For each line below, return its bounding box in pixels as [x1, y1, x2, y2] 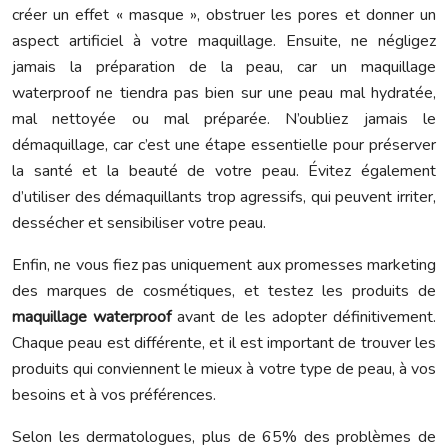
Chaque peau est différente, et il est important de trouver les [12, 332, 436, 354]
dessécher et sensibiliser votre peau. [12, 212, 266, 234]
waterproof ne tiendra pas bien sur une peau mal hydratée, [12, 82, 436, 104]
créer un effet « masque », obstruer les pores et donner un [12, 4, 436, 26]
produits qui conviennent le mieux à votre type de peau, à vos [12, 358, 436, 380]
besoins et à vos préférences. [12, 384, 216, 406]
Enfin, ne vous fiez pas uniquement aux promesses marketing [12, 254, 436, 276]
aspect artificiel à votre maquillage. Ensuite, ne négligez [12, 30, 436, 52]
